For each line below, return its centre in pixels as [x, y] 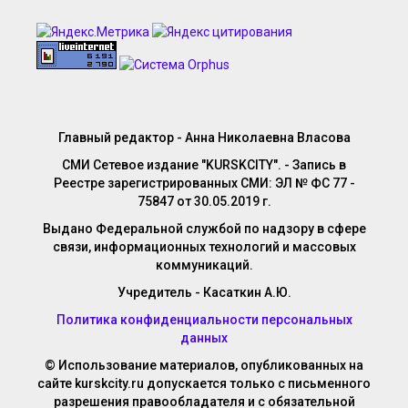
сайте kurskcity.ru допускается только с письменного [204, 383]
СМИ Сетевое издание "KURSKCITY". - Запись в [204, 165]
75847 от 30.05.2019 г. [204, 201]
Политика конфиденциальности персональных [204, 320]
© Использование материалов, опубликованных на [204, 365]
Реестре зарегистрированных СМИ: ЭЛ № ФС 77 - [204, 183]
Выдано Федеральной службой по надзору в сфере [204, 229]
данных [204, 338]
